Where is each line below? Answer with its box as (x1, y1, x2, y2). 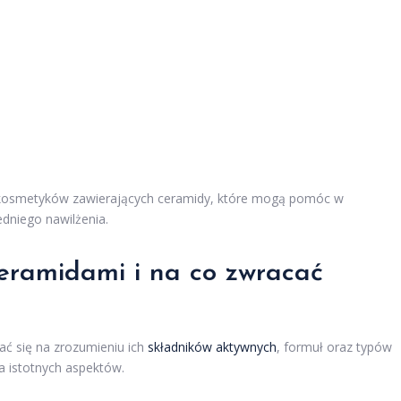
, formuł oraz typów (277, 338, 392, 356)
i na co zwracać (125, 260, 323, 288)
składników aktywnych (148, 338, 277, 356)
